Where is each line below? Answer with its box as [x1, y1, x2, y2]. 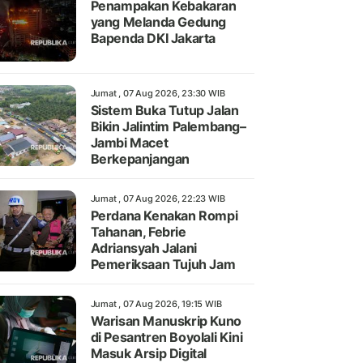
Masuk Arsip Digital [90, 344, 207, 361]
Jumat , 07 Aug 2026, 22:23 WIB [90, 192, 225, 204]
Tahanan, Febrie [90, 223, 186, 240]
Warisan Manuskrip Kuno [90, 312, 241, 329]
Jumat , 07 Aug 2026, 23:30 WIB [90, 87, 225, 99]
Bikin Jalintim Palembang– [90, 117, 246, 135]
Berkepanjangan [90, 150, 190, 167]
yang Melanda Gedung [90, 13, 226, 30]
